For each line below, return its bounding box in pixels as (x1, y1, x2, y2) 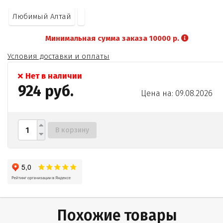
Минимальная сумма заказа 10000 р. (45, 34, 182, 43)
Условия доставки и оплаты (7, 52, 110, 61)
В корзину (55, 125, 89, 134)
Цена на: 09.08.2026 (141, 89, 213, 98)
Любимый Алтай (12, 12, 71, 21)
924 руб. (18, 82, 74, 100)
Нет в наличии (25, 71, 82, 81)
